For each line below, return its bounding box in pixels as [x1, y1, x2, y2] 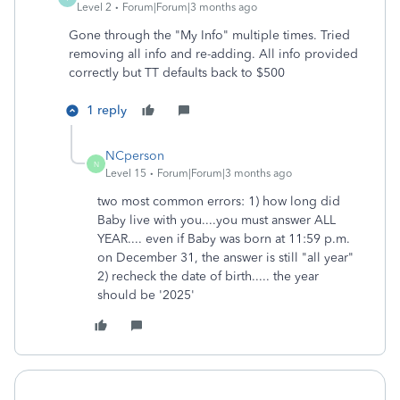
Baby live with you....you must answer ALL [97, 212, 336, 228]
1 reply [87, 103, 127, 118]
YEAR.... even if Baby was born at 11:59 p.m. [97, 231, 350, 246]
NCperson [105, 148, 164, 163]
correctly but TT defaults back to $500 [69, 65, 285, 80]
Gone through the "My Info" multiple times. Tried [69, 28, 350, 43]
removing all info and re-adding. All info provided [69, 46, 358, 62]
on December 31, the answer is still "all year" [97, 250, 354, 265]
